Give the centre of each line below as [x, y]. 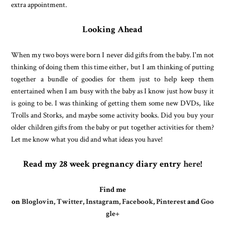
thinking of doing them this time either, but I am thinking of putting [113, 67]
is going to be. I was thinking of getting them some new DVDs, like [113, 103]
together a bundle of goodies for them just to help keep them [113, 79]
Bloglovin [37, 201]
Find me [113, 189]
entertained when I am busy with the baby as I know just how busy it [113, 91]
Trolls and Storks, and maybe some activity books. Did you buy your [113, 115]
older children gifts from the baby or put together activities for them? [113, 127]
